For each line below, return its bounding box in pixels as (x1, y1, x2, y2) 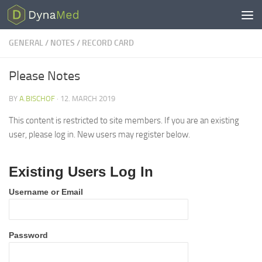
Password (9, 230, 48, 240)
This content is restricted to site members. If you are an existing (9, 115, 239, 126)
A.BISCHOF (19, 94, 55, 103)
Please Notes (9, 68, 80, 84)
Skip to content (16, 11, 77, 22)
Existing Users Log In (9, 164, 153, 180)
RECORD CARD (82, 38, 134, 48)
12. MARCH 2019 (60, 94, 115, 103)
